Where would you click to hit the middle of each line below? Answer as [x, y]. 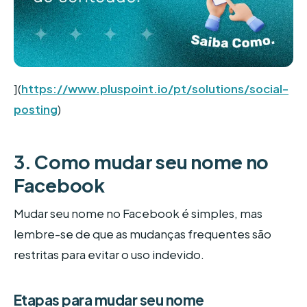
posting [36, 110]
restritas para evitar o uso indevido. [109, 254]
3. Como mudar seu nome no [142, 162]
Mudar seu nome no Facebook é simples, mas [138, 213]
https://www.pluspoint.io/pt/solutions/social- [155, 89]
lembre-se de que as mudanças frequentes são [143, 234]
